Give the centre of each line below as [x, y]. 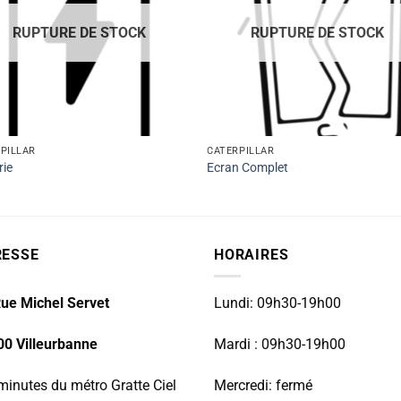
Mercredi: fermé [263, 385]
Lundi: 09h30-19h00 [277, 303]
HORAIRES [252, 254]
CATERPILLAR [241, 150]
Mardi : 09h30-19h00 [280, 344]
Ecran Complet [248, 168]
